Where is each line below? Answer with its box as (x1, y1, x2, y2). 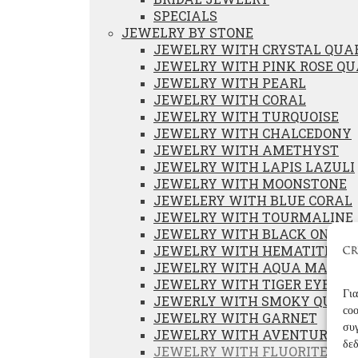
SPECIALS (153, 7, 217, 24)
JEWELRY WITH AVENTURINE (153, 326, 351, 343)
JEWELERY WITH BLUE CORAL (153, 192, 352, 209)
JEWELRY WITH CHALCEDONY (153, 125, 352, 141)
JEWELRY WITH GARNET (153, 309, 317, 326)
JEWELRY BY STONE (121, 24, 253, 41)
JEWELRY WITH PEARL (153, 74, 306, 91)
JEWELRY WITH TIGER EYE (153, 276, 330, 292)
